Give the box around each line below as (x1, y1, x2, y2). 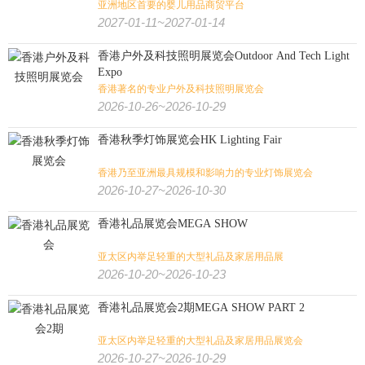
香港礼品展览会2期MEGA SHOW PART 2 (98, 301, 305, 314)
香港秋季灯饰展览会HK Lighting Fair (98, 134, 282, 146)
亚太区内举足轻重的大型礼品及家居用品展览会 (98, 335, 303, 346)
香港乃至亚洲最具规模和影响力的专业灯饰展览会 (98, 167, 313, 178)
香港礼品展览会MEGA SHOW (98, 218, 248, 230)
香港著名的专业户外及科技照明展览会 (98, 83, 264, 95)
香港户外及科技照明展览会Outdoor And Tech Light (98, 50, 350, 62)
